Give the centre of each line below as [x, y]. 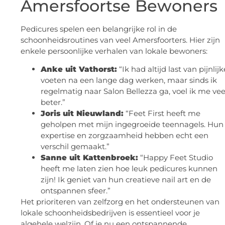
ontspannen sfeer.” [76, 190]
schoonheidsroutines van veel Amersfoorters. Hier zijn [120, 40]
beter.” [53, 102]
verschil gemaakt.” [75, 146]
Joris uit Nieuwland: [82, 113]
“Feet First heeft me [162, 113]
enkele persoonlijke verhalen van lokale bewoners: [114, 51]
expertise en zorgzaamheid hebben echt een [125, 135]
